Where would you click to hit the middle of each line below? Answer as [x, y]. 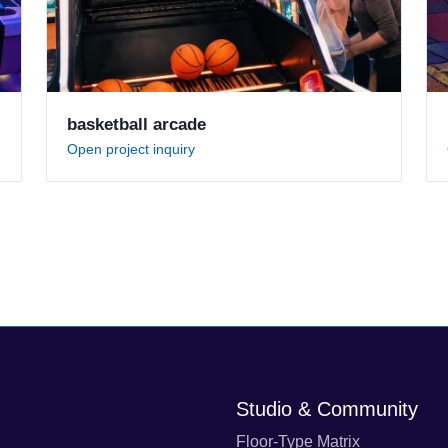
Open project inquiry [131, 149]
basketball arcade [136, 124]
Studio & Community [327, 409]
